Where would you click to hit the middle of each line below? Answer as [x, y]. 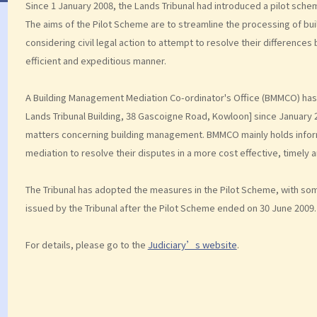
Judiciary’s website [192, 244]
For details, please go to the [86, 244]
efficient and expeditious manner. [96, 60]
